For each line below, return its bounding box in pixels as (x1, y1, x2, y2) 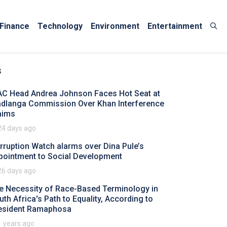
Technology (37, 21, 83, 31)
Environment (91, 21, 139, 31)
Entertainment (147, 21, 202, 31)
